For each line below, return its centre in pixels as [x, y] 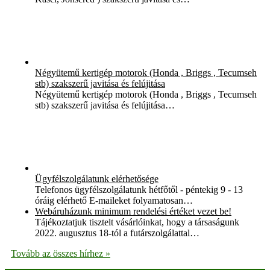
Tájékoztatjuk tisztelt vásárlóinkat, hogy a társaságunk [137, 222]
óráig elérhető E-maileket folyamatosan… [114, 200]
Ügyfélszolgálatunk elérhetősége [97, 178]
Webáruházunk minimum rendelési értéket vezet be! [133, 211]
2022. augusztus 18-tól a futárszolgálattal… [117, 233]
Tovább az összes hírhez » [61, 253]
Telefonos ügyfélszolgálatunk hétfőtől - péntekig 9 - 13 [139, 189]
